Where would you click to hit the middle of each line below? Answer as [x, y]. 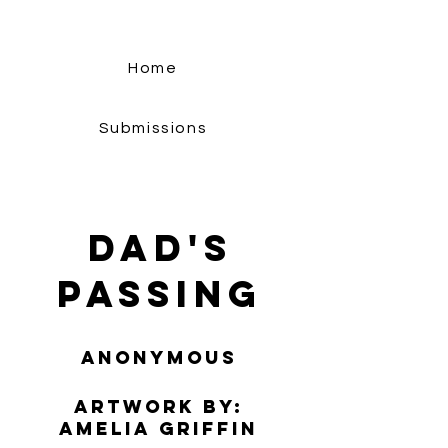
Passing [160, 294]
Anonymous [159, 357]
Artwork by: [158, 406]
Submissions [153, 128]
